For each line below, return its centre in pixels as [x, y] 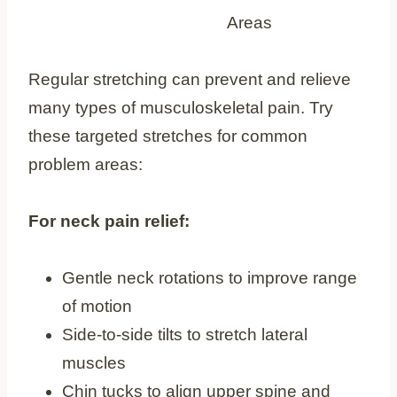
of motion [97, 306]
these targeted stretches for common [168, 136]
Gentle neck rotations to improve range [210, 277]
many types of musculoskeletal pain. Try [181, 107]
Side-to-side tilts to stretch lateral [185, 334]
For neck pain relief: [109, 221]
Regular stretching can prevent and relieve [190, 79]
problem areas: [86, 164]
